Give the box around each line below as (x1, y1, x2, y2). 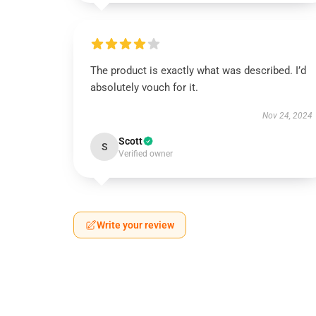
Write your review (97, 219, 174, 231)
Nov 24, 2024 (262, 111, 312, 121)
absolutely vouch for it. (90, 81, 198, 94)
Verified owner (119, 149, 173, 159)
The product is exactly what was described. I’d (90, 64, 306, 77)
